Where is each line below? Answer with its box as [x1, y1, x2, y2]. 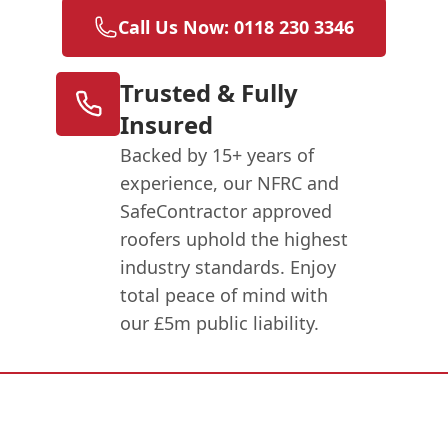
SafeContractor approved [120, 198, 333, 223]
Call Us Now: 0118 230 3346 [118, 14, 354, 39]
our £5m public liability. [120, 310, 320, 335]
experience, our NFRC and [120, 170, 340, 195]
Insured [120, 107, 214, 141]
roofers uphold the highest [120, 226, 349, 251]
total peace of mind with [120, 282, 329, 307]
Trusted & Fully [120, 75, 299, 109]
